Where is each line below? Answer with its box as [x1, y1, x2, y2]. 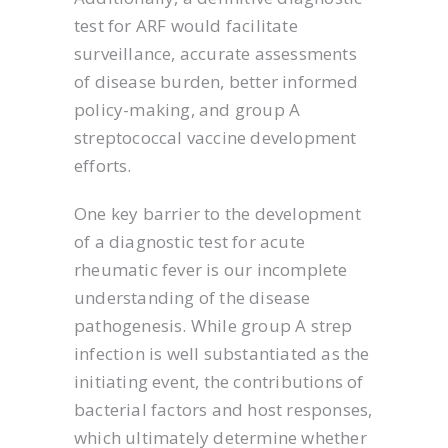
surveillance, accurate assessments [74, 42, 357, 65]
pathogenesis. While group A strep [74, 314, 353, 337]
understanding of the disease [74, 286, 311, 309]
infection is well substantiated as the [74, 342, 370, 365]
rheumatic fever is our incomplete [74, 258, 348, 281]
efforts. [74, 154, 132, 177]
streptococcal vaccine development [74, 126, 357, 149]
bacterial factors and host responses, [74, 398, 373, 421]
